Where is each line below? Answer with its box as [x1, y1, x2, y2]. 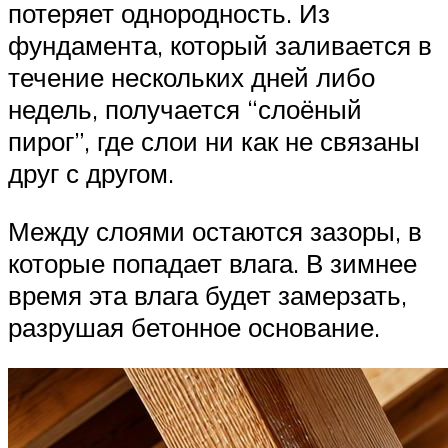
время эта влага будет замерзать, [8, 278, 407, 311]
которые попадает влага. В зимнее [8, 246, 417, 279]
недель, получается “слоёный [8, 93, 362, 126]
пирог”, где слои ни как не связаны [8, 125, 420, 158]
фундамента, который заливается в [8, 29, 432, 62]
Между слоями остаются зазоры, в [8, 214, 422, 247]
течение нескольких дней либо [8, 61, 375, 94]
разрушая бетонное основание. [8, 310, 380, 343]
